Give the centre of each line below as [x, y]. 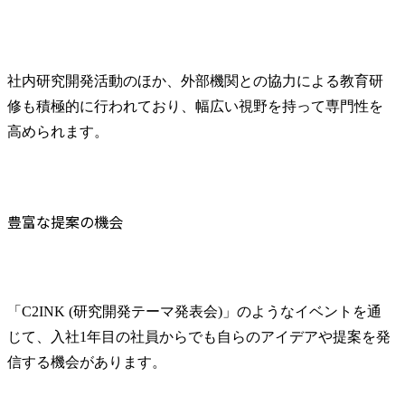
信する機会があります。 [87, 363]
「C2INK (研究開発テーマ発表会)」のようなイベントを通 [194, 312]
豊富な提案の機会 [65, 222]
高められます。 [58, 131]
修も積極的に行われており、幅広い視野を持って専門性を [195, 106]
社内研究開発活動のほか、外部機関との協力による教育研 [195, 80]
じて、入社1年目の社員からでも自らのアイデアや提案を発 [199, 337]
